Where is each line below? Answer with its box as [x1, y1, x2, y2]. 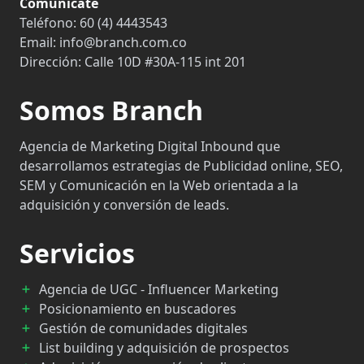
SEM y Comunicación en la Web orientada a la [19, 175, 298, 194]
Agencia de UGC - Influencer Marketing [39, 279, 279, 298]
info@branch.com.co [59, 32, 187, 51]
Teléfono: [19, 13, 80, 32]
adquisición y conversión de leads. [19, 195, 229, 214]
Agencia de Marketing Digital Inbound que [19, 136, 280, 155]
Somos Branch [19, 92, 203, 128]
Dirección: [19, 52, 84, 71]
